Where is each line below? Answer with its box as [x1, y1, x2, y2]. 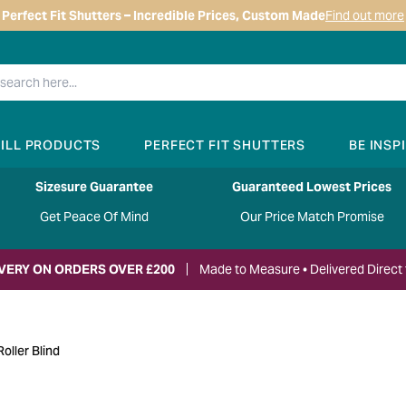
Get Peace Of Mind [40, 208, 149, 226]
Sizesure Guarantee [35, 179, 153, 196]
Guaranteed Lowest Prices [232, 179, 391, 196]
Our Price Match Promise [239, 208, 384, 226]
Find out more [325, 7, 404, 24]
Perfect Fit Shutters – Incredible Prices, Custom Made [2, 7, 325, 24]
